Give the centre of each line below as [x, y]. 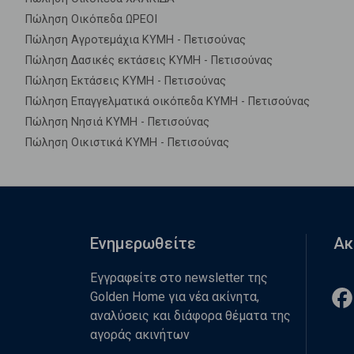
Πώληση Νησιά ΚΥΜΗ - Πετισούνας [117, 122]
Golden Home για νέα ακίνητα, [175, 297]
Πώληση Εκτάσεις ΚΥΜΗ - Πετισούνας [126, 81]
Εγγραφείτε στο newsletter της [179, 278]
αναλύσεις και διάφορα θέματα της [190, 316]
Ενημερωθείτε [143, 243]
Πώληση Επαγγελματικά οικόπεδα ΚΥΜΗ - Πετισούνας [168, 102]
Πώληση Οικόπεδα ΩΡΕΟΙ [91, 19]
